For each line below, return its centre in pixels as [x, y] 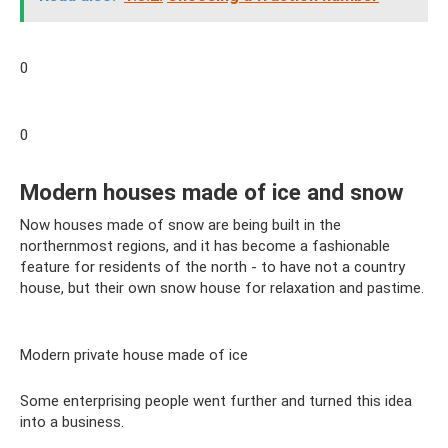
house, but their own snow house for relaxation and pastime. [222, 287]
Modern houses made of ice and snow [212, 191]
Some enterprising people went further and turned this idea [216, 400]
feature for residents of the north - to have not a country [212, 266]
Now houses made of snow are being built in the [180, 224]
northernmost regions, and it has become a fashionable [205, 245]
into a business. [72, 421]
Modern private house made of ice [134, 354]
